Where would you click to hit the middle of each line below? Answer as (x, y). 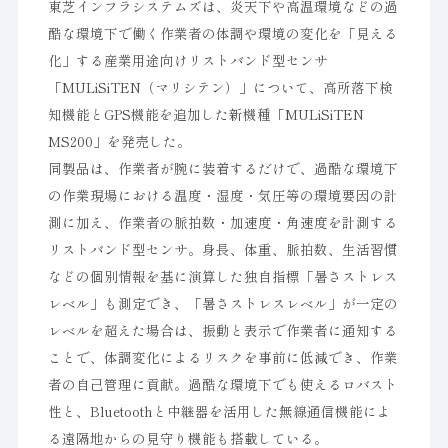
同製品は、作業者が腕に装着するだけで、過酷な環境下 (222, 168)
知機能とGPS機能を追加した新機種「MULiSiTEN (205, 114)
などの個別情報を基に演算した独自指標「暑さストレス (222, 276)
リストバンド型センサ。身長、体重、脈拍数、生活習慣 (222, 249)
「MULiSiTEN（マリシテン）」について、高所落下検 (220, 87)
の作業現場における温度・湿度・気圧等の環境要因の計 (222, 195)
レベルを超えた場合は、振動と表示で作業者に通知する (222, 330)
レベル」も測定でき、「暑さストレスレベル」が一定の (222, 303)
